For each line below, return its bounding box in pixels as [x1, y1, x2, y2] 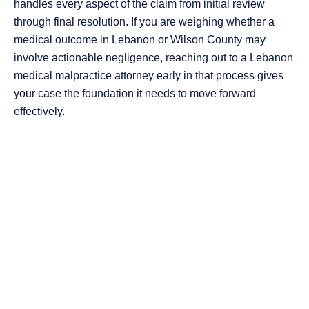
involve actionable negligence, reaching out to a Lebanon [14, 52, 293, 64]
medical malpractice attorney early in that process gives [14, 70, 283, 82]
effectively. [14, 106, 65, 118]
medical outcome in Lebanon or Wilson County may [14, 34, 266, 46]
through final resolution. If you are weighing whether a [14, 16, 275, 28]
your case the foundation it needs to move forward [14, 88, 256, 100]
